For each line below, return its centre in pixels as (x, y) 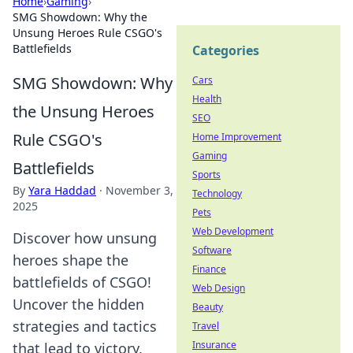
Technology (217, 193)
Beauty (208, 307)
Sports (206, 175)
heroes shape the (71, 260)
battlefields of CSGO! (82, 282)
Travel (206, 326)
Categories (226, 50)
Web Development (233, 231)
